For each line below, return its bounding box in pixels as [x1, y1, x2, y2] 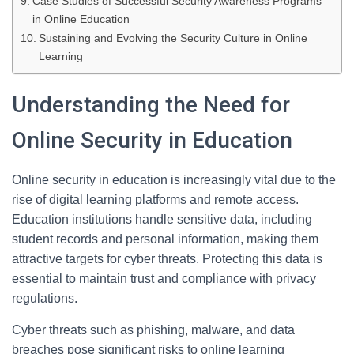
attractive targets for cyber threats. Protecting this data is [12, 252, 322, 265]
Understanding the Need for [12, 92, 290, 118]
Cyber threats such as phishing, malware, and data [12, 323, 295, 337]
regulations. [12, 292, 77, 305]
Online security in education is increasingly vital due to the [12, 173, 336, 186]
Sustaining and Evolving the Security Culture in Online [38, 32, 307, 44]
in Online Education [32, 13, 130, 25]
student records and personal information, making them [12, 232, 318, 246]
